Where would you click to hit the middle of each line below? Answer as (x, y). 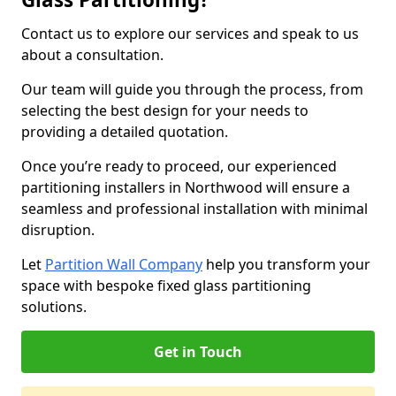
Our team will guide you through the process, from (192, 89)
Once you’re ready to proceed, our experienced (179, 166)
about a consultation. (94, 55)
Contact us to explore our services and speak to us (190, 34)
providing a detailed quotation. (126, 132)
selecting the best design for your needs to (165, 110)
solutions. (54, 307)
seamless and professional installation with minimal (194, 209)
